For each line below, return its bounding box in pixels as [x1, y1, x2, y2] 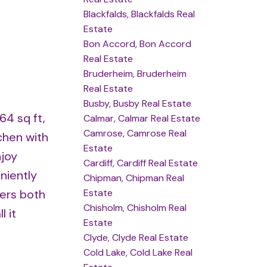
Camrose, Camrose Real [83, 126, 187, 139]
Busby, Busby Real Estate [83, 97, 192, 110]
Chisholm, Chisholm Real [83, 201, 187, 214]
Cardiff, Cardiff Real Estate [83, 156, 198, 169]
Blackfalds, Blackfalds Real [83, 7, 195, 20]
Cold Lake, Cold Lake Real [83, 246, 193, 259]
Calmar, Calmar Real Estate [83, 111, 201, 125]
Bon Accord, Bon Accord [83, 37, 192, 50]
